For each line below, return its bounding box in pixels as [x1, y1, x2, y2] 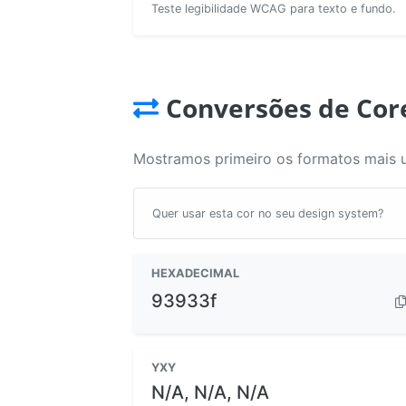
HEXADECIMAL [151, 266, 239, 280]
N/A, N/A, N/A [151, 381, 269, 403]
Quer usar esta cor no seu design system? [152, 206, 383, 220]
